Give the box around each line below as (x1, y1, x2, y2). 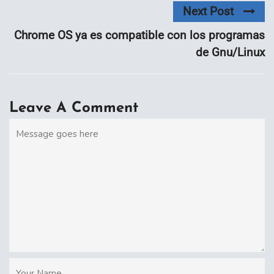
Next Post (183, 4, 234, 19)
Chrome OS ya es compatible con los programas (14, 28, 265, 43)
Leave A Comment (9, 101, 138, 116)
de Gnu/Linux (196, 45, 265, 60)
